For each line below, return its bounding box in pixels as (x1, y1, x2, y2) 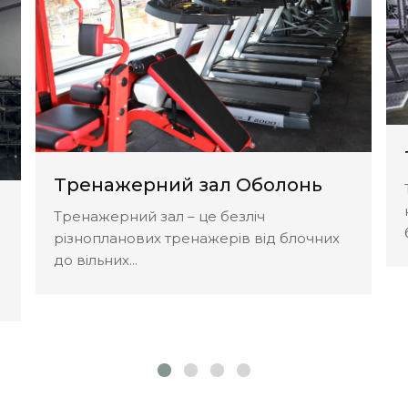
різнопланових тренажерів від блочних (54, 229, 340, 248)
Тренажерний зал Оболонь (54, 174, 322, 197)
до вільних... (54, 251, 138, 270)
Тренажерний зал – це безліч (54, 208, 265, 226)
